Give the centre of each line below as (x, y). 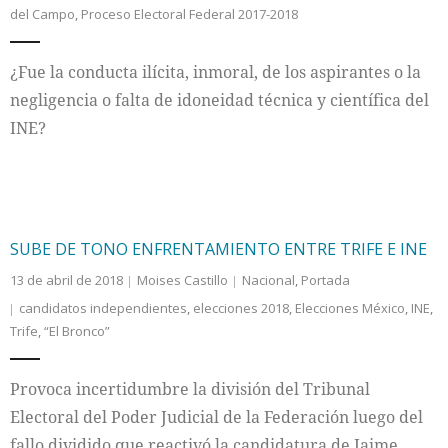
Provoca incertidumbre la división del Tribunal (190, 389)
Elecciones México (350, 308)
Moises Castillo (182, 280)
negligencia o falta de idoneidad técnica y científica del (219, 100)
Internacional (90, 42)
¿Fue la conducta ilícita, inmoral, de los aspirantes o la (215, 72)
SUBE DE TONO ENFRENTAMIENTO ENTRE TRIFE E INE (218, 249)
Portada (325, 280)
